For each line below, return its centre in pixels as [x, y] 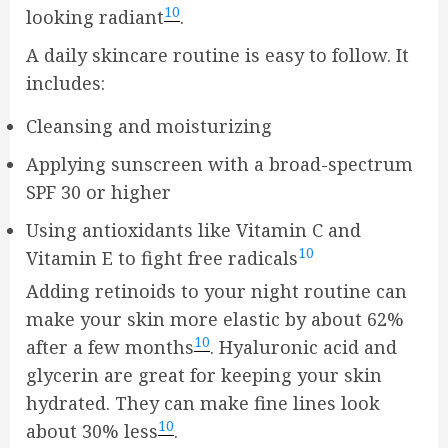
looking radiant [95, 17]
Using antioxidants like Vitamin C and [193, 230]
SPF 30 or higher [98, 192]
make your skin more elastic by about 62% [215, 319]
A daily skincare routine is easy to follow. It [217, 55]
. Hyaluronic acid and [303, 347]
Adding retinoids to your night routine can [216, 291]
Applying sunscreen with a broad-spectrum [219, 164]
